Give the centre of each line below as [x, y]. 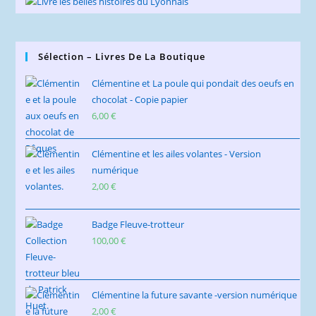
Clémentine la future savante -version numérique [195, 294]
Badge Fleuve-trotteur [138, 224]
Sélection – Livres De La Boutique [122, 56]
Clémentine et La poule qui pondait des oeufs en [193, 83]
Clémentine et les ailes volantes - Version [177, 153]
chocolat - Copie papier [140, 99]
